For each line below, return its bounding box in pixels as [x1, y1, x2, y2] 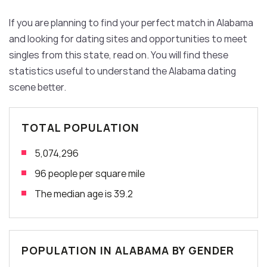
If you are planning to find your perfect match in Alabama [9, 15, 253, 29]
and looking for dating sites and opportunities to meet [9, 32, 247, 45]
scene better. [9, 80, 66, 94]
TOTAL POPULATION [21, 120, 139, 135]
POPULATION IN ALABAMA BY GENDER [21, 243, 234, 257]
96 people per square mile [35, 166, 145, 180]
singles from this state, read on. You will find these [9, 48, 228, 61]
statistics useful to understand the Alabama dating [9, 64, 236, 77]
